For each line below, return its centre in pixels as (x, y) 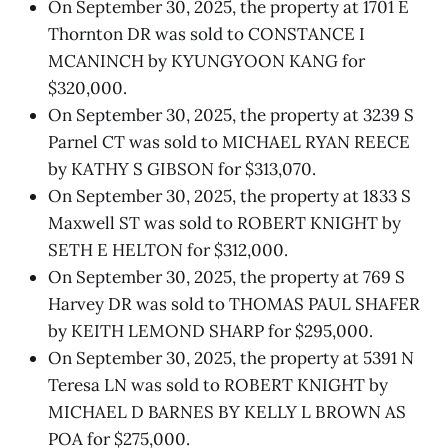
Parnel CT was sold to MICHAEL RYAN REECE (229, 141)
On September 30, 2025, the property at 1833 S (229, 195)
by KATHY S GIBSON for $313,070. (182, 168)
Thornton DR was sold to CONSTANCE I (206, 33)
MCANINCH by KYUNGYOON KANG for (206, 60)
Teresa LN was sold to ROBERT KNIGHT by (218, 384)
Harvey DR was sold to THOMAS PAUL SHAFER (234, 303)
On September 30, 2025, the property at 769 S (226, 276)
